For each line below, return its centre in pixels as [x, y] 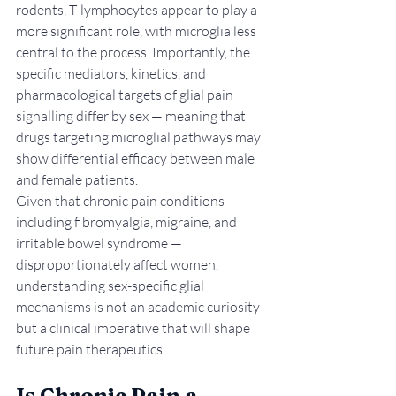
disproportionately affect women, [118, 264]
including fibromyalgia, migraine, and [128, 221]
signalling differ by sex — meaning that [132, 115]
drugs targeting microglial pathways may [140, 137]
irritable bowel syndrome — [100, 243]
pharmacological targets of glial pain [126, 94]
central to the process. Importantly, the [134, 52]
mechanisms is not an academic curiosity [139, 306]
